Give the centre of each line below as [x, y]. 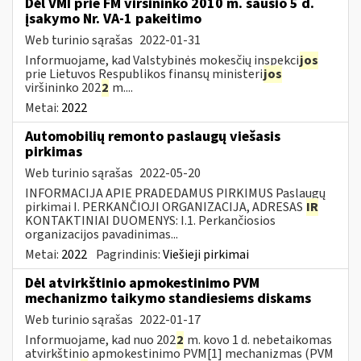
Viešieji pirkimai [206, 254]
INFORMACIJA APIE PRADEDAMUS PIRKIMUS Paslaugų [175, 193]
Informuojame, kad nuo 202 [100, 340]
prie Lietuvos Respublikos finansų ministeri [144, 74]
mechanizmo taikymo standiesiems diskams [168, 298]
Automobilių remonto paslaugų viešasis [153, 136]
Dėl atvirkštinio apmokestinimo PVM [142, 283]
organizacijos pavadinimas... [102, 234]
